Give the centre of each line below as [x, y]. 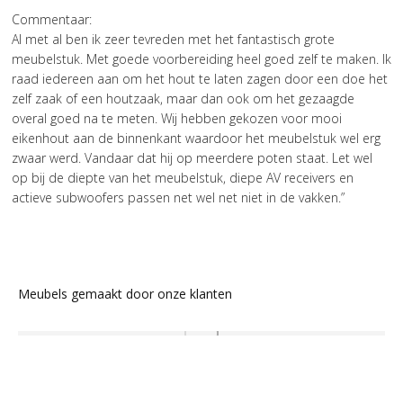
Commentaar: [52, 19]
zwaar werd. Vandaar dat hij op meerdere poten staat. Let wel [192, 157]
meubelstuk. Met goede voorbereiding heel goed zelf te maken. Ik [201, 58]
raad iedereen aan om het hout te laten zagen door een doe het [200, 78]
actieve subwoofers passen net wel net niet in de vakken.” [178, 197]
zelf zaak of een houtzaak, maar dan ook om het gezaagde [183, 98]
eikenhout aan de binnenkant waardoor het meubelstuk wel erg [196, 138]
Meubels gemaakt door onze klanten [125, 293]
